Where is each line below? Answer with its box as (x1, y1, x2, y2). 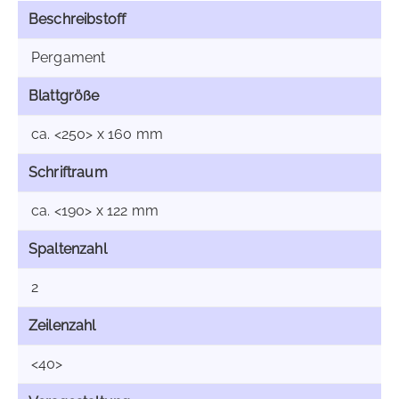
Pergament (31, 49, 106, 66)
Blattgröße (28, 87, 100, 104)
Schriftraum (28, 164, 108, 181)
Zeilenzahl (28, 317, 96, 334)
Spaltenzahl (28, 240, 107, 257)
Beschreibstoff (28, 11, 126, 28)
